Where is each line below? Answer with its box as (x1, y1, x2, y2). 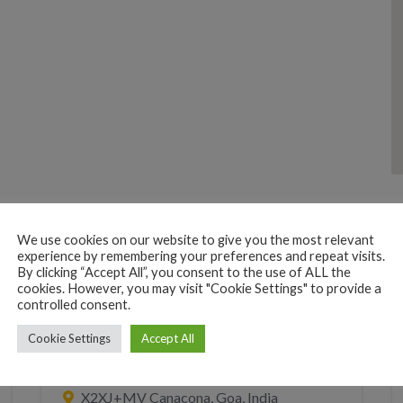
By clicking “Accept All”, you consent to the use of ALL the (17, 264, 351, 280)
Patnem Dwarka (62, 355, 190, 380)
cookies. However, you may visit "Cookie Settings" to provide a (17, 280, 381, 296)
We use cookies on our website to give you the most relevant (17, 231, 374, 247)
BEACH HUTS (73, 330, 144, 342)
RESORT (172, 330, 216, 342)
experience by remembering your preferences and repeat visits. (17, 247, 385, 264)
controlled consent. (17, 296, 130, 312)
